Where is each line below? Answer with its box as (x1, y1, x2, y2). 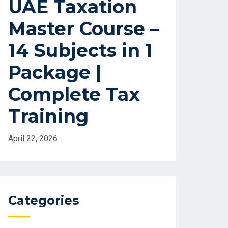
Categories (8, 193, 79, 208)
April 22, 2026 (8, 134, 58, 144)
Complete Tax (8, 83, 140, 106)
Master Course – (8, 17, 159, 40)
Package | (8, 61, 102, 84)
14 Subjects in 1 (8, 39, 153, 62)
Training (8, 105, 89, 128)
